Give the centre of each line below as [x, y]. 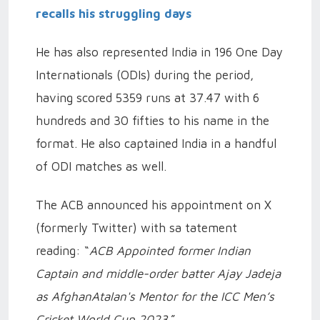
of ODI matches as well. [101, 166]
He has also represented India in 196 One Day [159, 52]
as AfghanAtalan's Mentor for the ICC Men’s [155, 296]
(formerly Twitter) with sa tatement [136, 228]
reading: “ [62, 251]
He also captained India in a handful [179, 144]
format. [58, 144]
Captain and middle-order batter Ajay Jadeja [158, 274]
